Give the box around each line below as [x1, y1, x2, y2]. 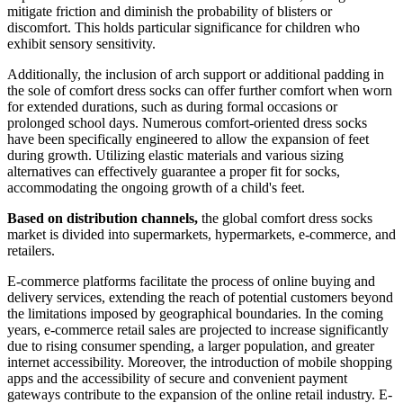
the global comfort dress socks [198, 210, 372, 227]
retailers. [7, 243, 55, 259]
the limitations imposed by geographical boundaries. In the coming [7, 306, 383, 322]
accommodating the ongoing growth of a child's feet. [7, 180, 305, 196]
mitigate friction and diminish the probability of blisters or [7, 4, 332, 20]
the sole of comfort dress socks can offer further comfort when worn [7, 83, 392, 99]
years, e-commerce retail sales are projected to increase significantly [7, 322, 389, 338]
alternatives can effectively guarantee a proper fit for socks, [7, 164, 340, 180]
